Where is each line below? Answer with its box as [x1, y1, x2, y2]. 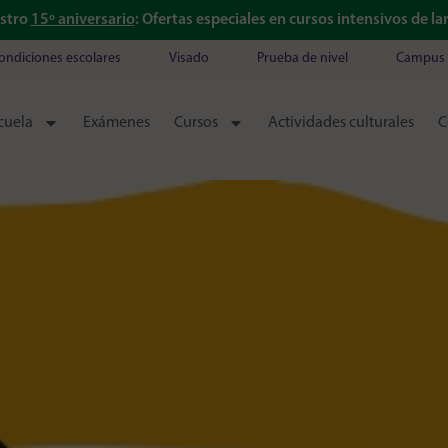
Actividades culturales [268, 115, 415, 131]
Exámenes [83, 115, 151, 131]
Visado [168, 51, 209, 66]
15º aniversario [30, 12, 135, 28]
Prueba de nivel [256, 51, 348, 66]
